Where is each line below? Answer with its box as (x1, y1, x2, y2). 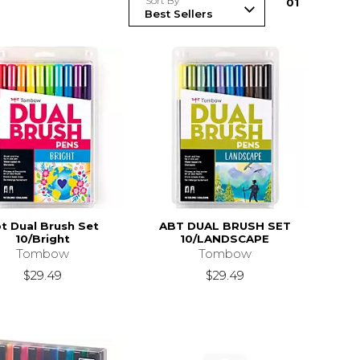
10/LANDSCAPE (180, 231, 270, 245)
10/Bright (14, 231, 70, 245)
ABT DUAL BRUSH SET (158, 219, 291, 232)
